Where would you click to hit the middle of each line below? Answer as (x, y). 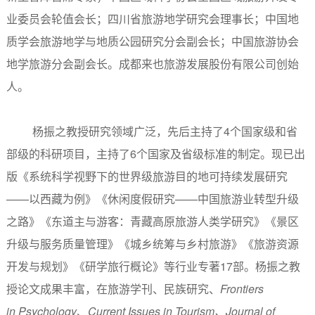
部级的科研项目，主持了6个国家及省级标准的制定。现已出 (155, 153)
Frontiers (242, 288)
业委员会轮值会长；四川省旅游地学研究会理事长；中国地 (152, 18)
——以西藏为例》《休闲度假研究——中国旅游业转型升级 (152, 198)
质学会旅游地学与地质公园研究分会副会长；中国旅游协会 (152, 41)
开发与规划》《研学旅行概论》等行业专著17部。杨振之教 (153, 266)
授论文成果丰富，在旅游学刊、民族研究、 (113, 288)
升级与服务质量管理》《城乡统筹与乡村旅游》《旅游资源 (152, 243)
